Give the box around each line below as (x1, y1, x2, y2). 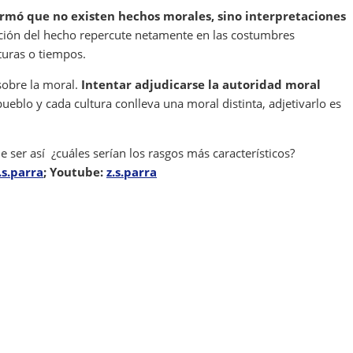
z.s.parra (106, 164, 157, 180)
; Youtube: (43, 164, 106, 180)
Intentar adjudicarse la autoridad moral (81, 76, 321, 93)
